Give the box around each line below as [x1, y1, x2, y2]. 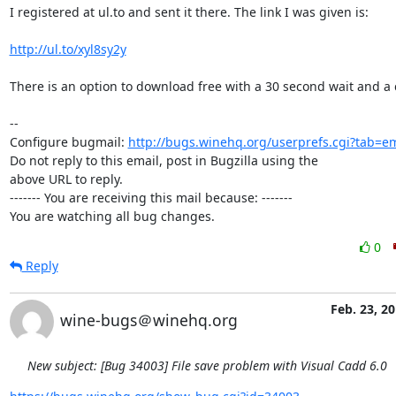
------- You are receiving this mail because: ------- [9, 189, 293, 206]
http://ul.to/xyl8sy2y [9, 41, 126, 57]
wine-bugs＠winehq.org [59, 309, 238, 331]
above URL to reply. [9, 171, 123, 187]
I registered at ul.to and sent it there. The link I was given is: [9, 4, 369, 20]
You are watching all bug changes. [9, 208, 215, 225]
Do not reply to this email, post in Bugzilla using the [9, 152, 318, 169]
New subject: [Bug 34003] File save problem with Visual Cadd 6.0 [27, 357, 387, 374]
